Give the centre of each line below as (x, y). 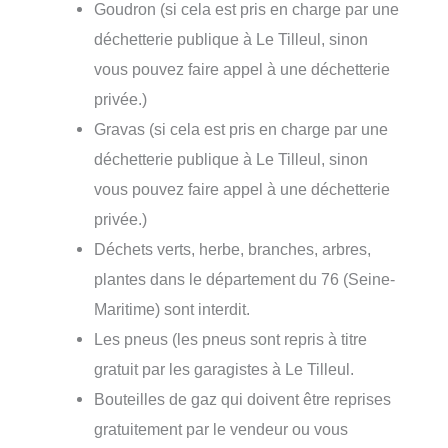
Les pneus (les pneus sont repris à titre (231, 339)
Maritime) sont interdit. (172, 309)
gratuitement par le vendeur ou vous (221, 429)
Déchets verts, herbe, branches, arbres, (233, 249)
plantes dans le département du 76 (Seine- (245, 279)
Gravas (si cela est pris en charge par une (241, 129)
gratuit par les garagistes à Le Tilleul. (224, 369)
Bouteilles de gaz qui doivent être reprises (243, 399)
